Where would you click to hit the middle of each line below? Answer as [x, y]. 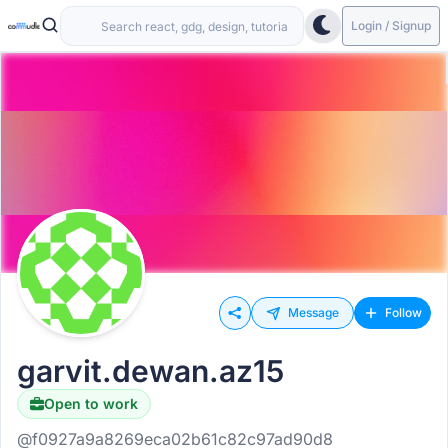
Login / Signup [391, 25]
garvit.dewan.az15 [150, 371]
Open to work [91, 403]
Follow [403, 312]
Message [313, 312]
